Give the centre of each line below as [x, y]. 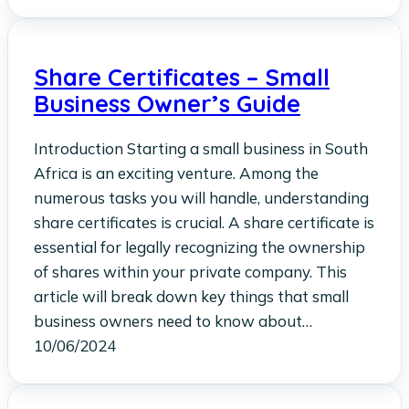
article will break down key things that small [191, 297]
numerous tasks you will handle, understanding [201, 198]
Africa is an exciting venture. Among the [176, 173]
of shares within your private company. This [190, 272]
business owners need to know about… [173, 321]
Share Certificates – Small [182, 77]
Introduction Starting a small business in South [201, 149]
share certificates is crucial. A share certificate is [204, 223]
